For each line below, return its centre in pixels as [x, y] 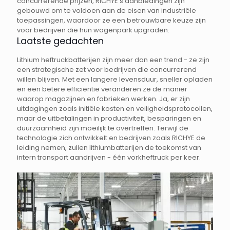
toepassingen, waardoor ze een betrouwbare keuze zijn [111, 21]
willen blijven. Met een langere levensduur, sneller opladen [115, 80]
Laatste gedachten [60, 41]
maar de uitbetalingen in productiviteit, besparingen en [109, 119]
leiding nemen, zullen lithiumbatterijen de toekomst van [109, 148]
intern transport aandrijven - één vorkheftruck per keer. [109, 158]
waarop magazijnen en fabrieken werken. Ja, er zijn [103, 99]
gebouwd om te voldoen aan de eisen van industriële [107, 11]
